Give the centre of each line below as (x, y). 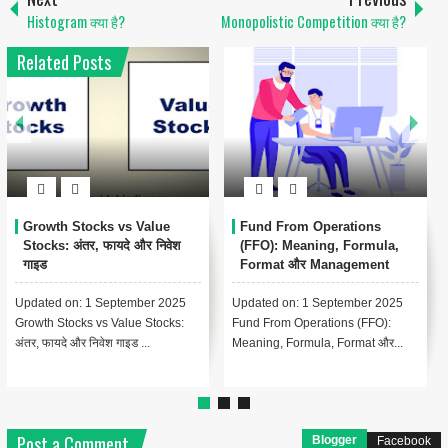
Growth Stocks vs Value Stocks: (99, 322)
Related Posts (63, 61)
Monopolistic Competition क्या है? (314, 21)
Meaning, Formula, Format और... (318, 342)
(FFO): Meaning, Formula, (320, 245)
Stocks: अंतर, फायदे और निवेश (101, 245)
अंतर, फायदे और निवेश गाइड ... (82, 342)
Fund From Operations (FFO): (312, 322)
